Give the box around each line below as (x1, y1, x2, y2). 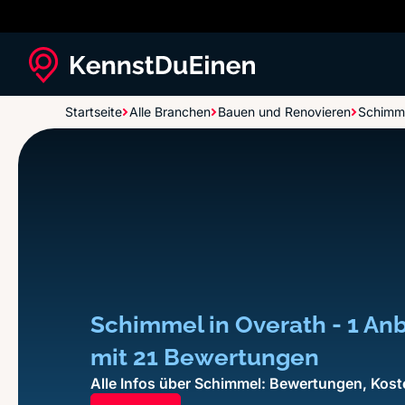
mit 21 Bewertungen (90, 343, 319, 371)
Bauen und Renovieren (218, 104, 351, 119)
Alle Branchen (129, 104, 211, 119)
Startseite (65, 104, 122, 119)
